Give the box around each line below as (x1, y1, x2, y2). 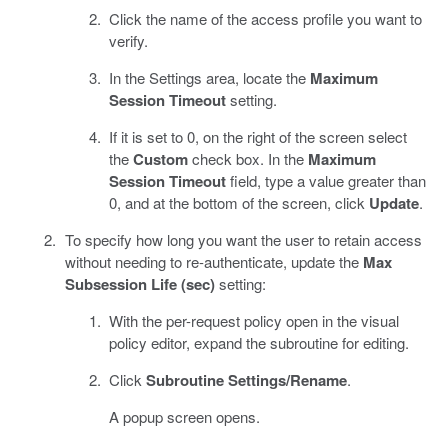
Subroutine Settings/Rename (146, 368, 347, 391)
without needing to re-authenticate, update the (64, 250, 363, 272)
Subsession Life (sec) (64, 272, 215, 295)
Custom (133, 147, 188, 170)
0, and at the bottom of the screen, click (109, 191, 369, 213)
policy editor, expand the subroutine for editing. (109, 331, 409, 353)
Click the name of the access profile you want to (109, 7, 422, 29)
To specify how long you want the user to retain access (64, 228, 422, 250)
